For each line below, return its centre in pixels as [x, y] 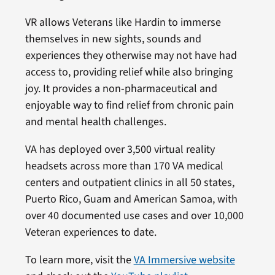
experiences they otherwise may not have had [131, 55]
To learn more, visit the [79, 260]
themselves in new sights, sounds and [113, 39]
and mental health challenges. [95, 122]
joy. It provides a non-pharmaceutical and [121, 88]
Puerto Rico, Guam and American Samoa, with [131, 199]
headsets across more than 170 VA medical [124, 166]
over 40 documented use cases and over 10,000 [134, 215]
